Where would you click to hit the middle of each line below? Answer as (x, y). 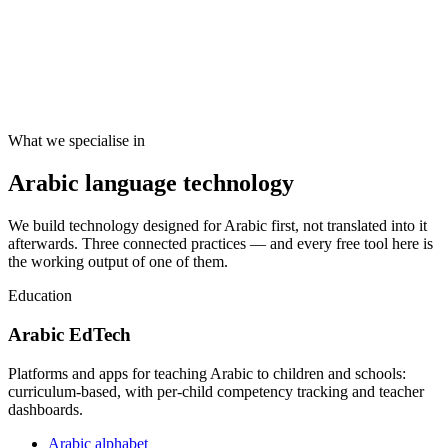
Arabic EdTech (69, 334)
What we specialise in (76, 141)
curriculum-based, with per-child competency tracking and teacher (216, 391)
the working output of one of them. (118, 262)
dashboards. (45, 409)
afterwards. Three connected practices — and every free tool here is (220, 244)
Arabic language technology (151, 183)
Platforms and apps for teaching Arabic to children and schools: (207, 373)
